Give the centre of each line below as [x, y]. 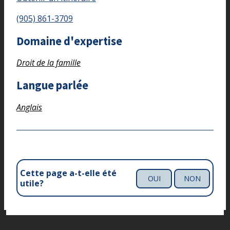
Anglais [29, 107]
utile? [32, 183]
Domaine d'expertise [69, 41]
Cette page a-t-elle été [68, 173]
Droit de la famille [49, 63]
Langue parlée [52, 85]
